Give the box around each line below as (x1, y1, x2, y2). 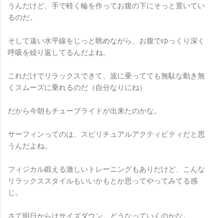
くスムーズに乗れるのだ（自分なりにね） (8, 83, 146, 92)
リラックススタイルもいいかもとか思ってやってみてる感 (8, 177, 198, 186)
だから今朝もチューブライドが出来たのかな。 (8, 107, 161, 116)
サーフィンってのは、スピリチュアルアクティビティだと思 (8, 130, 205, 139)
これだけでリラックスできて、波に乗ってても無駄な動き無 (8, 72, 205, 81)
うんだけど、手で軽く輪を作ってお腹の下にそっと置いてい (8, 1, 205, 11)
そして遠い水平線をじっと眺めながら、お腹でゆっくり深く (8, 36, 205, 46)
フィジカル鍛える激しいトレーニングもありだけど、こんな (8, 165, 205, 174)
